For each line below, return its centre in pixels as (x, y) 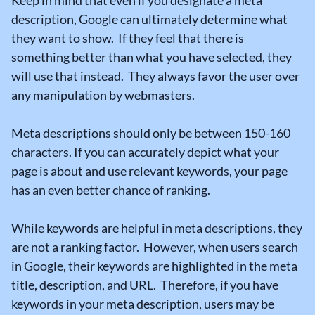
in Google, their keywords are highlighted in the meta (154, 266)
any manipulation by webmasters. (103, 95)
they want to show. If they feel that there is (128, 38)
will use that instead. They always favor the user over (155, 76)
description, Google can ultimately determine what (149, 19)
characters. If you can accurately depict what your (145, 152)
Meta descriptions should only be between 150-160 (151, 133)
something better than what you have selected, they (152, 57)
